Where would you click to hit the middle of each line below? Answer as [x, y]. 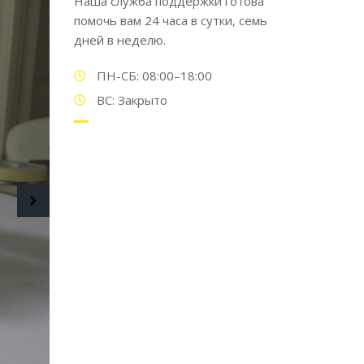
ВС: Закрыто [132, 100]
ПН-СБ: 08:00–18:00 [154, 76]
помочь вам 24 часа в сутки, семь [171, 21]
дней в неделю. [120, 40]
